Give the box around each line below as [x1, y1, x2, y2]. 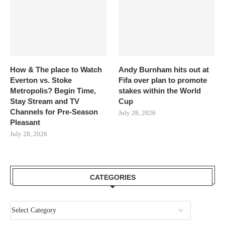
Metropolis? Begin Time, [10, 86, 96, 95]
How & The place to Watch [10, 65, 102, 74]
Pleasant [10, 118, 40, 127]
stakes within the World [119, 86, 201, 95]
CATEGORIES [89, 173, 136, 182]
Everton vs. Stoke [10, 76, 72, 85]
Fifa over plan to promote [119, 76, 207, 85]
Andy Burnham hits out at [119, 65, 209, 74]
